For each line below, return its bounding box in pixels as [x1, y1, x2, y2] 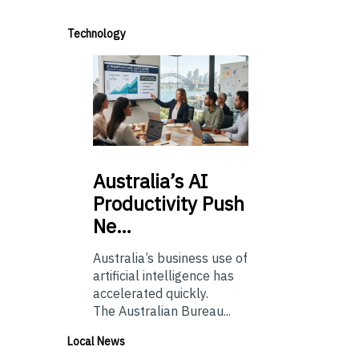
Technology [67, 26, 126, 42]
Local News [67, 333, 125, 349]
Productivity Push [93, 190, 244, 216]
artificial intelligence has [93, 267, 234, 284]
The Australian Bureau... [93, 302, 231, 319]
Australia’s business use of [93, 249, 248, 266]
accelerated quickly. [93, 284, 208, 301]
